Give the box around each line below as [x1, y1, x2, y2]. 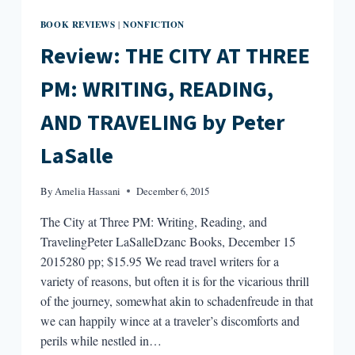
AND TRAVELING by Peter [40, 106, 284, 139]
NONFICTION [123, 17, 185, 31]
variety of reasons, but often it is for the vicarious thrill [40, 272, 309, 289]
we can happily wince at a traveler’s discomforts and [40, 311, 300, 329]
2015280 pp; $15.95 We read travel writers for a [40, 252, 279, 269]
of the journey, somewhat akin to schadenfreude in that [40, 292, 313, 309]
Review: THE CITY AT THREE [40, 40, 310, 72]
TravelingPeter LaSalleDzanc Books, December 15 [40, 232, 296, 250]
